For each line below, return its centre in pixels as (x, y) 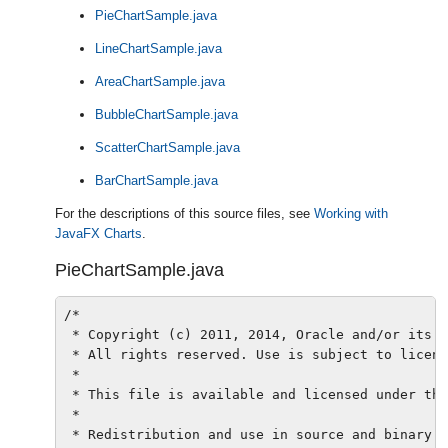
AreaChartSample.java (160, 82)
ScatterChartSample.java (167, 148)
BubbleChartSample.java (166, 115)
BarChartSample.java (156, 181)
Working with (351, 214)
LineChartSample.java (158, 49)
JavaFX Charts (98, 234)
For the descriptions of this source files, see (184, 214)
